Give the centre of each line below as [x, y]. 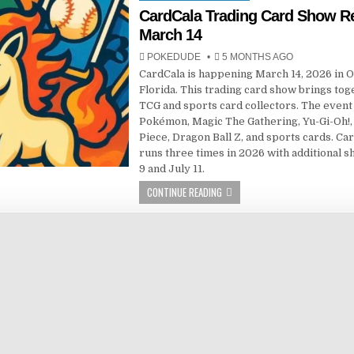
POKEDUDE [174, 57]
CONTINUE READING [185, 192]
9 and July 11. [172, 169]
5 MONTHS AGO [257, 57]
